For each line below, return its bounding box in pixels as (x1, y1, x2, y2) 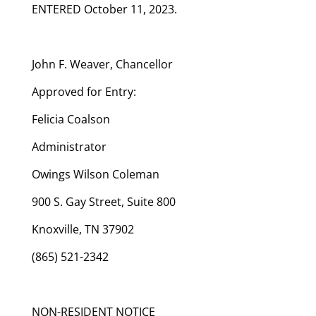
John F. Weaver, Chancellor (31, 56, 173, 72)
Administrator (31, 138, 107, 154)
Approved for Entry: (31, 83, 136, 99)
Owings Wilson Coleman (31, 166, 159, 182)
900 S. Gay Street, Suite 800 (31, 193, 176, 209)
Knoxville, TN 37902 (31, 221, 134, 237)
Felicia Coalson (31, 111, 110, 127)
